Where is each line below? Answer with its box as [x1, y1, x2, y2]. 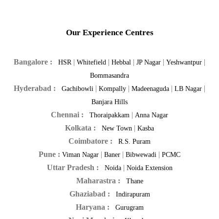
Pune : [39, 150, 62, 159]
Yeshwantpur [166, 59, 204, 66]
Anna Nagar [135, 111, 168, 119]
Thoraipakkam [89, 111, 130, 119]
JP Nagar [136, 59, 161, 66]
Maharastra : [76, 176, 124, 185]
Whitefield [77, 59, 106, 66]
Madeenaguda [131, 85, 169, 93]
